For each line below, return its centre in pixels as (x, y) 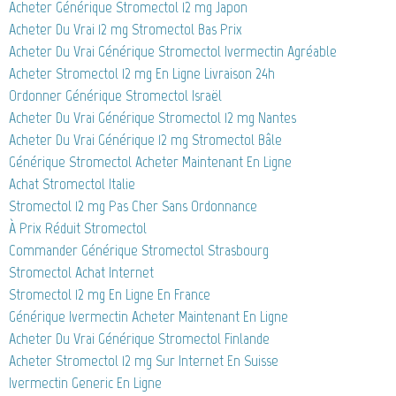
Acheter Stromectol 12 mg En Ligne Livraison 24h (142, 74)
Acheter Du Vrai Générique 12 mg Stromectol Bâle (145, 140)
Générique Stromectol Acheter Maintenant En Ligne (150, 162)
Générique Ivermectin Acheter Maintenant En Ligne (148, 317)
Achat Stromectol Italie (72, 184)
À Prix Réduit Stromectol (78, 228)
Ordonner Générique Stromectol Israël (115, 96)
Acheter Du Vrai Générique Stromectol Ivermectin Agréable (173, 52)
